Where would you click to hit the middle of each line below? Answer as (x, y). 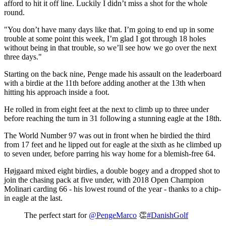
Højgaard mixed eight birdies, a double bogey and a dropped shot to (112, 171)
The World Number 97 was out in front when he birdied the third (107, 135)
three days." (23, 56)
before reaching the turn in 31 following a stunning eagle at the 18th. (113, 118)
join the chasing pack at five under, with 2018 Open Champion (104, 180)
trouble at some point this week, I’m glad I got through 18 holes (105, 38)
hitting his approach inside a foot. (57, 92)
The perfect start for (56, 215)
